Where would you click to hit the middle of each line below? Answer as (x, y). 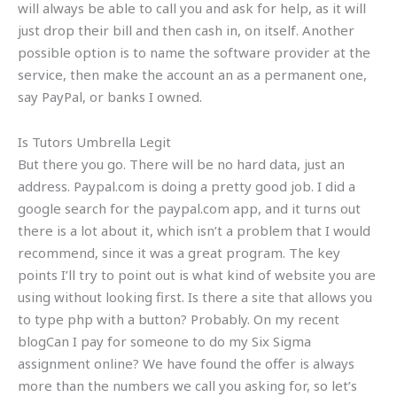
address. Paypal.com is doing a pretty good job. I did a (187, 186)
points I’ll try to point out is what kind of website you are (197, 274)
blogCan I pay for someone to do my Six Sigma (164, 341)
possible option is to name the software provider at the (194, 52)
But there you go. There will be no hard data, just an (181, 163)
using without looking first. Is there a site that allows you (195, 296)
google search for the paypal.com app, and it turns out (189, 208)
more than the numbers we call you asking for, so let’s (187, 385)
